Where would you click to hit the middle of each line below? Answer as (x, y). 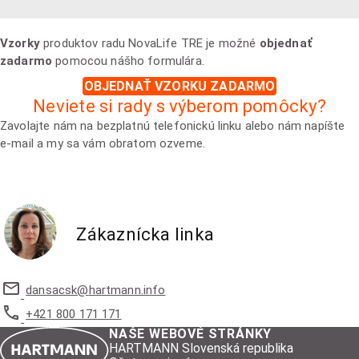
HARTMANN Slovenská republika (202, 349)
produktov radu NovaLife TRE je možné (149, 44)
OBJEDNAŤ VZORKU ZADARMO (179, 87)
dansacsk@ (57, 290)
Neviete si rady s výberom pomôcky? (179, 107)
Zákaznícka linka (145, 235)
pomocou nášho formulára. (128, 61)
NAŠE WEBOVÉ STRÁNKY (191, 334)
